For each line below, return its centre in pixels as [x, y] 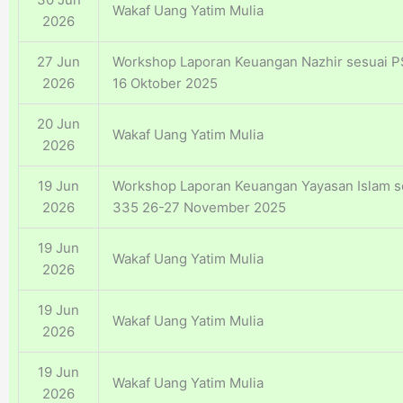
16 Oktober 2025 [165, 84]
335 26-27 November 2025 [199, 208]
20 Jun [58, 124]
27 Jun [58, 62]
